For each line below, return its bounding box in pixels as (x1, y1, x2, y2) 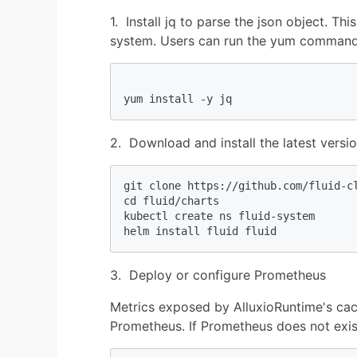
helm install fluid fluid (124, 224, 277, 237)
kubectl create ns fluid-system (124, 209, 315, 222)
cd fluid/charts (124, 194, 219, 207)
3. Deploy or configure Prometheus (110, 266, 326, 283)
